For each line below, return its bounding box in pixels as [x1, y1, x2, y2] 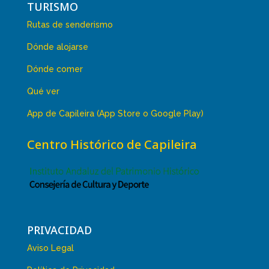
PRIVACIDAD [26, 222, 92, 237]
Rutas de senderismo [26, 20, 113, 30]
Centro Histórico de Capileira [26, 136, 197, 153]
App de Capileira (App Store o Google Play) [26, 109, 204, 119]
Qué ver [26, 86, 59, 97]
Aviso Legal [26, 243, 74, 253]
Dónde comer [26, 64, 83, 74]
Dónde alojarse [26, 42, 88, 52]
